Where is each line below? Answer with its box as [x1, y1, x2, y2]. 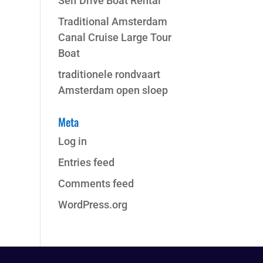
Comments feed [58, 177, 134, 190]
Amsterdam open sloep [58, 84, 168, 96]
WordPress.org [58, 198, 127, 211]
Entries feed [58, 156, 114, 168]
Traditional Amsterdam [58, 15, 167, 28]
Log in [58, 135, 87, 147]
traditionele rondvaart [58, 68, 160, 80]
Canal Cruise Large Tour [58, 31, 171, 43]
